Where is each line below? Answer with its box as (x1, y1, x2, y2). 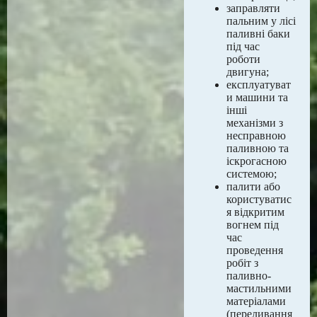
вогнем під (226, 219, 279, 231)
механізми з (226, 117, 283, 129)
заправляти (226, 2, 280, 14)
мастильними (226, 282, 292, 294)
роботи (226, 53, 260, 65)
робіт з (226, 257, 258, 269)
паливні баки (226, 28, 290, 40)
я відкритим (226, 206, 284, 218)
